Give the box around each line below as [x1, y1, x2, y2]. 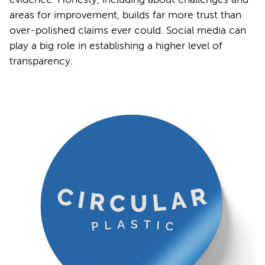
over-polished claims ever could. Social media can [9, 24, 246, 36]
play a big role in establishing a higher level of [9, 40, 222, 51]
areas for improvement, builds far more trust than [9, 9, 241, 21]
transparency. [9, 55, 73, 67]
